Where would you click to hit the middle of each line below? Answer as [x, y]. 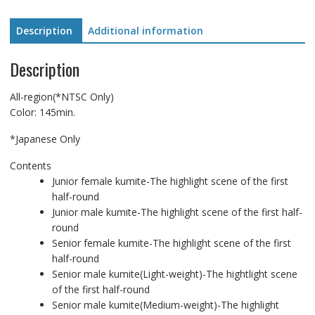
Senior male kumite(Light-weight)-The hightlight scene [174, 274]
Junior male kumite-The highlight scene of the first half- [177, 212]
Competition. [38, 14]
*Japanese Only [45, 139]
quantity [27, 45]
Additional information [145, 31]
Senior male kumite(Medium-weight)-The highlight [165, 304]
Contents [30, 165]
